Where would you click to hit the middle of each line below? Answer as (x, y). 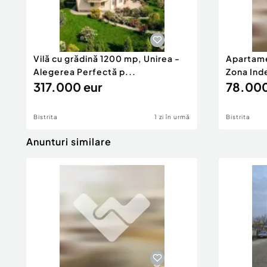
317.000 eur (68, 87)
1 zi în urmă (172, 117)
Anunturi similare (69, 142)
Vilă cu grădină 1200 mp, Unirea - (107, 58)
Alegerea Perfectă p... (85, 72)
